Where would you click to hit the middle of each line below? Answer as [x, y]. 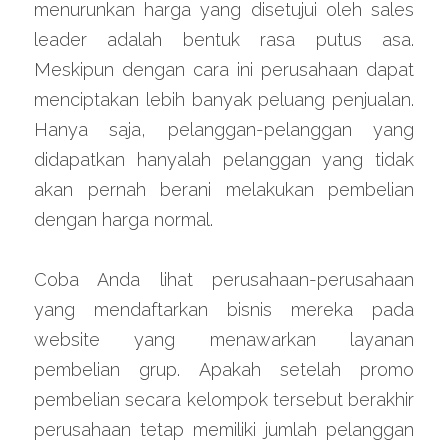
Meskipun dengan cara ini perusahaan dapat [224, 69]
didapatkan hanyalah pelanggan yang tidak [224, 159]
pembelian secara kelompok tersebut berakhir [224, 399]
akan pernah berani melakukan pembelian [224, 189]
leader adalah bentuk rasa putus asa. [224, 39]
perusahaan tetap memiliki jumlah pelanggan [224, 429]
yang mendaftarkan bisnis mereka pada [224, 309]
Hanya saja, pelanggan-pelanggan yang [224, 129]
